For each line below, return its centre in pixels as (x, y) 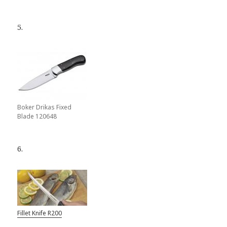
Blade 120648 (37, 116)
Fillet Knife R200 (40, 213)
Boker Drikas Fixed (45, 107)
